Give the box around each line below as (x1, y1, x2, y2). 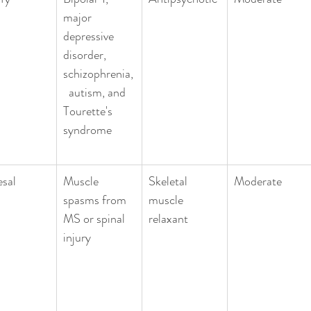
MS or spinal (63, 209, 128, 228)
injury (63, 228, 91, 246)
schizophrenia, (63, 64, 133, 83)
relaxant (149, 209, 188, 228)
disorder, (63, 45, 109, 64)
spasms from (63, 190, 129, 209)
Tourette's (63, 101, 115, 120)
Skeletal (149, 171, 190, 190)
